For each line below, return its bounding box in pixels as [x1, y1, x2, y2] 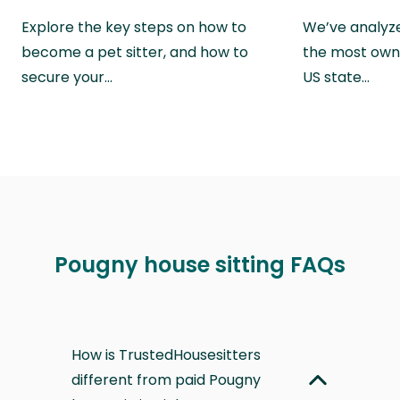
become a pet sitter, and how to [21, 41, 248, 62]
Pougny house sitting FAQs [54, 249, 346, 279]
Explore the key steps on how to [21, 16, 246, 37]
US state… [303, 66, 371, 87]
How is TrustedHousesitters [71, 344, 261, 365]
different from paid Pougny [71, 369, 261, 390]
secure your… [21, 66, 112, 87]
